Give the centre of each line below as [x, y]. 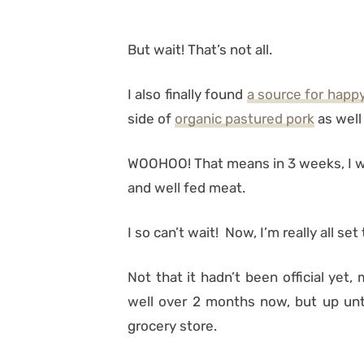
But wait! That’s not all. [200, 50]
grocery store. [172, 326]
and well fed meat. [186, 188]
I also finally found [187, 94]
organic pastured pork [245, 119]
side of [151, 119]
